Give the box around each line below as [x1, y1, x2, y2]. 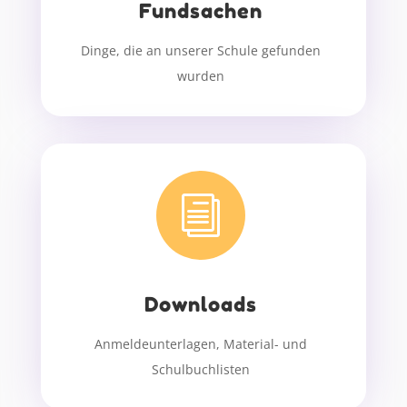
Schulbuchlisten [152, 361, 251, 379]
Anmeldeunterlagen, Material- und [94, 335, 308, 353]
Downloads [144, 293, 258, 317]
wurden [177, 67, 225, 85]
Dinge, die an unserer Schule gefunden [81, 42, 322, 60]
